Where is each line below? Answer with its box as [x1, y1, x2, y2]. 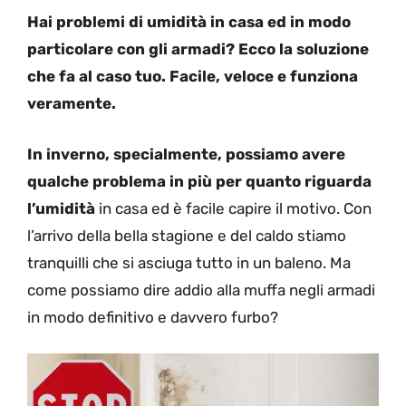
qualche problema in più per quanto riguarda [27, 171, 372, 190]
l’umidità [27, 198, 99, 217]
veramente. [27, 94, 116, 113]
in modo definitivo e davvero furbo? [27, 307, 278, 326]
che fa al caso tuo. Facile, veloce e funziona [27, 67, 358, 86]
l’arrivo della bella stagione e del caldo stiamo [27, 226, 346, 245]
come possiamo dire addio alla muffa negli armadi [27, 280, 375, 299]
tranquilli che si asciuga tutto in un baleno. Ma [27, 253, 351, 272]
